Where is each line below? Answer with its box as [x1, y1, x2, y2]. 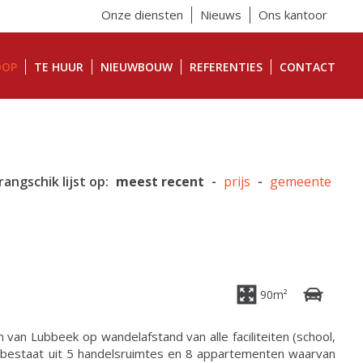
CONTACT [280, 59, 336, 75]
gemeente [270, 173, 332, 190]
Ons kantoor [258, 6, 328, 23]
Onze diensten [101, 6, 184, 23]
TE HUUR [34, 59, 84, 75]
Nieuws [200, 6, 242, 23]
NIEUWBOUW [100, 59, 173, 75]
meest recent [116, 173, 205, 190]
